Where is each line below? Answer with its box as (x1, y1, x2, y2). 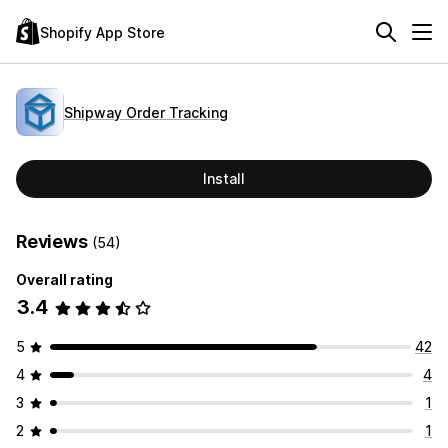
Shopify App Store (40, 23, 165, 41)
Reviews (16, 231, 92, 252)
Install (203, 170, 245, 187)
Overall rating (16, 271, 113, 288)
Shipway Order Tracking (64, 103, 228, 121)
